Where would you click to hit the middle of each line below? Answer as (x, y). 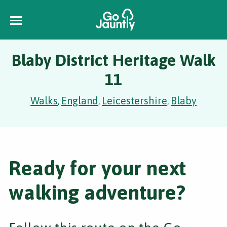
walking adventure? (97, 192)
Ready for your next (97, 168)
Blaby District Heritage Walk (113, 60)
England (80, 101)
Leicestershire (135, 101)
